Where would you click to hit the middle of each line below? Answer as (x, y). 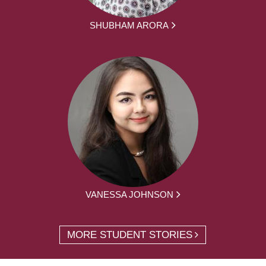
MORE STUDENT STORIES (130, 235)
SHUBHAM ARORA (129, 25)
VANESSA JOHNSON (129, 194)
